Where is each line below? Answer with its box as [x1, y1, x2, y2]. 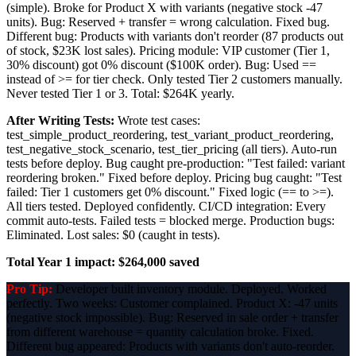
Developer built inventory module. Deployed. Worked [52, 281, 327, 296]
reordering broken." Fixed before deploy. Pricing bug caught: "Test [6, 170, 342, 184]
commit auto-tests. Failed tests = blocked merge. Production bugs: [6, 213, 335, 227]
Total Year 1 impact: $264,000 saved [6, 254, 199, 269]
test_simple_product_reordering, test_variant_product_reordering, [6, 127, 334, 141]
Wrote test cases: [114, 113, 200, 127]
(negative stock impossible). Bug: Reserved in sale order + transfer [6, 310, 339, 324]
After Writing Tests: [6, 113, 114, 127]
